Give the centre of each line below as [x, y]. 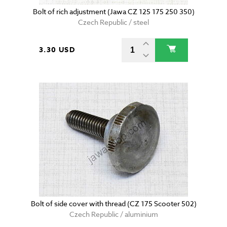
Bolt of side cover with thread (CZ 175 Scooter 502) [113, 204]
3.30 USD [57, 50]
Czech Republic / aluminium [113, 214]
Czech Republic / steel [113, 22]
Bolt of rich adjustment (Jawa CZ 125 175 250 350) [113, 12]
